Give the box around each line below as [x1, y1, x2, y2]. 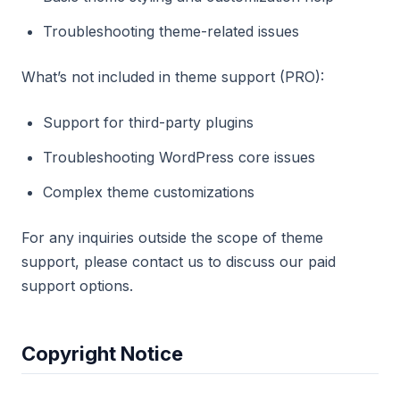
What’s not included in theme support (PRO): [21, 68, 324, 86]
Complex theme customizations [43, 183, 254, 201]
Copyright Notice [21, 342, 183, 365]
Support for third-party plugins [43, 113, 254, 131]
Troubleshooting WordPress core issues [43, 148, 315, 166]
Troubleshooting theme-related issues [43, 22, 299, 40]
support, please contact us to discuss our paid [21, 253, 336, 271]
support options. [21, 277, 133, 295]
